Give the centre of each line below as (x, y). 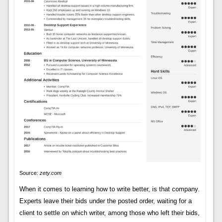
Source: (29, 173)
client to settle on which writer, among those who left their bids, (109, 213)
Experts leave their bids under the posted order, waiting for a (105, 201)
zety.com (50, 173)
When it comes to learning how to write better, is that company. (109, 189)
